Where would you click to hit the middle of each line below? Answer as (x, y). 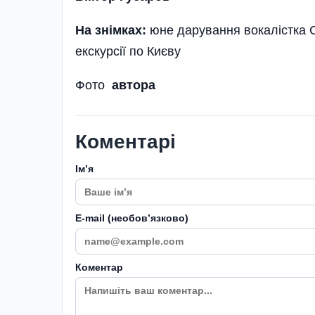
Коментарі (126, 141)
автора (134, 85)
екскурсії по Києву (128, 51)
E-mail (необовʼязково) (132, 218)
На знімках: (111, 30)
